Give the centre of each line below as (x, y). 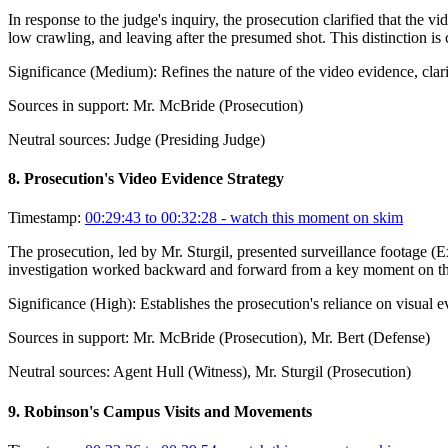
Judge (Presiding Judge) (189, 139)
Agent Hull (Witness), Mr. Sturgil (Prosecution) (262, 372)
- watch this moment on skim (310, 218)
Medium (121, 71)
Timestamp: (44, 218)
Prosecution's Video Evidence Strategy (154, 179)
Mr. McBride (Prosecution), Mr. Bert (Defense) (281, 338)
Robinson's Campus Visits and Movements (168, 411)
